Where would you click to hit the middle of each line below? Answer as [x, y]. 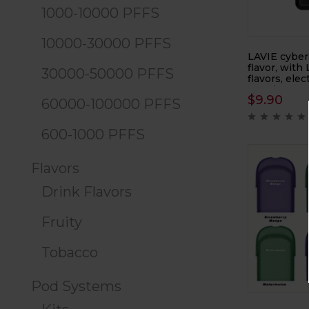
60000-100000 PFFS [111, 104]
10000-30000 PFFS [106, 44]
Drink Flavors [87, 192]
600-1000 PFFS [93, 135]
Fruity [62, 222]
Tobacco [70, 253]
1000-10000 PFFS [100, 13]
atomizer [269, 89]
